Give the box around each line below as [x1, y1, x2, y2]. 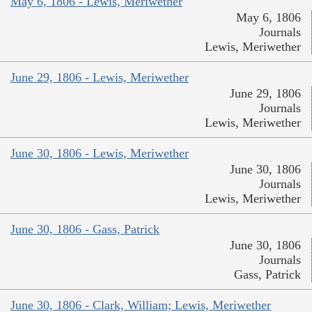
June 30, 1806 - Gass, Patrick [10, 222, 159, 237]
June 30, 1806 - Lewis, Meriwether [10, 146, 189, 161]
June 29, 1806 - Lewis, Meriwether [10, 70, 189, 85]
